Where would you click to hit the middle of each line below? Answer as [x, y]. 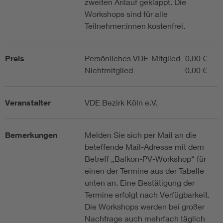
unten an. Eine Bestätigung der [140, 183]
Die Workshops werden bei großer [145, 207]
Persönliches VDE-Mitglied [132, 58]
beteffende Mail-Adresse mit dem [144, 147]
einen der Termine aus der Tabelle [144, 171]
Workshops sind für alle [126, 14]
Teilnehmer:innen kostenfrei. [135, 26]
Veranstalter [28, 103]
